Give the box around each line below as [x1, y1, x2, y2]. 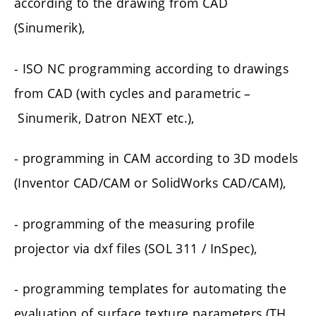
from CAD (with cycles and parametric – [14, 84, 251, 102]
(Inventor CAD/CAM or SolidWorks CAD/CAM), [14, 174, 286, 192]
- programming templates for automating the [14, 280, 287, 298]
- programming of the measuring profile [14, 214, 255, 232]
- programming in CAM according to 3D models [14, 150, 298, 167]
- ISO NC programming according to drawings [14, 59, 289, 77]
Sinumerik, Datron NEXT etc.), [14, 109, 195, 126]
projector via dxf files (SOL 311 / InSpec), [14, 239, 257, 257]
